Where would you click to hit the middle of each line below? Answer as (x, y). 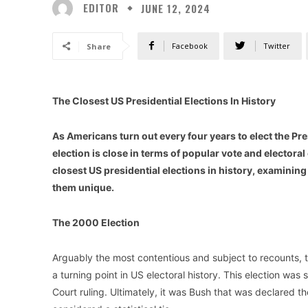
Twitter (277, 45)
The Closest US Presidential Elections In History (164, 100)
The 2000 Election (96, 222)
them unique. (83, 187)
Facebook (190, 45)
